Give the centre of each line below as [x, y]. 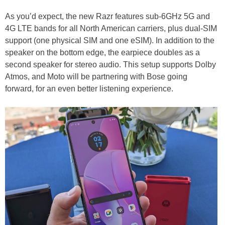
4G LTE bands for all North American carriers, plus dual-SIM [111, 28]
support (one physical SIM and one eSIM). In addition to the [110, 40]
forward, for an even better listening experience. [89, 89]
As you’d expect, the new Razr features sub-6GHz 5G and [107, 16]
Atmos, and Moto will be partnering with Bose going [96, 77]
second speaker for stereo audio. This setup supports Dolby [110, 65]
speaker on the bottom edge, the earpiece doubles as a [102, 52]
